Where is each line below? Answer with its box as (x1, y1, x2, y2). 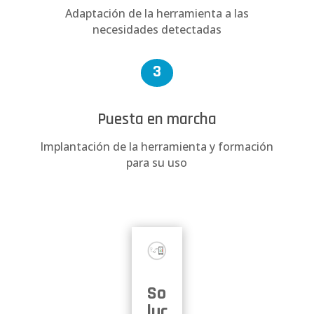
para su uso (126, 155, 188, 171)
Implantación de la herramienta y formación (40, 139, 274, 155)
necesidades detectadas (92, 22, 221, 38)
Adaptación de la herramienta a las (64, 6, 249, 22)
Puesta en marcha (97, 109, 217, 130)
